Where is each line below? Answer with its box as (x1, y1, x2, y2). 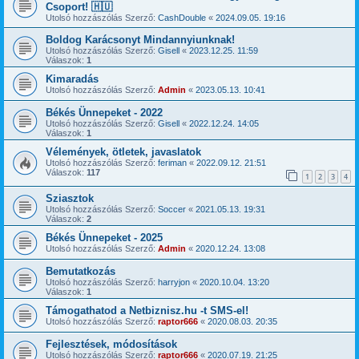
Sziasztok (46, 192, 94, 205)
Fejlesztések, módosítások (46, 338, 177, 351)
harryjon (158, 277, 190, 288)
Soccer (158, 204, 186, 215)
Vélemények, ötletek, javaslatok (46, 145, 201, 158)
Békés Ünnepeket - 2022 (46, 106, 163, 119)
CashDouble (158, 12, 206, 22)
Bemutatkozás (46, 265, 115, 278)
